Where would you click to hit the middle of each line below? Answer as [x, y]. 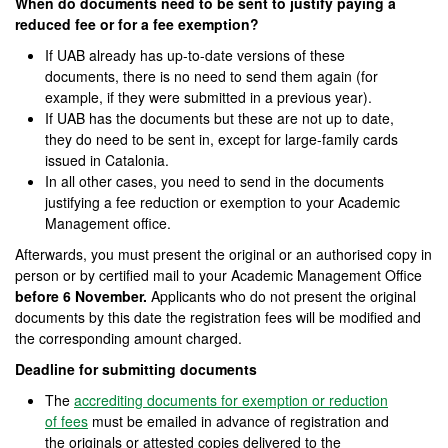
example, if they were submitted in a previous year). [208, 97]
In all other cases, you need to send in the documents [214, 181]
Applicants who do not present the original [283, 296]
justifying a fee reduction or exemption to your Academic [222, 202]
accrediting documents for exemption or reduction [231, 400]
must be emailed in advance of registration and [238, 421]
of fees [66, 421]
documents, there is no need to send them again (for [211, 76]
